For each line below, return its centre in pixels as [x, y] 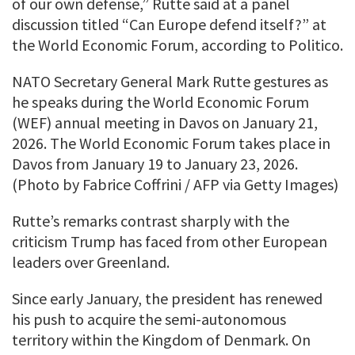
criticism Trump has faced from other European [170, 241]
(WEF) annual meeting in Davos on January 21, [165, 122]
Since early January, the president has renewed [167, 298]
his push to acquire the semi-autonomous [149, 319]
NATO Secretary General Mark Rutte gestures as [170, 81]
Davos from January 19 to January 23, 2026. [155, 163]
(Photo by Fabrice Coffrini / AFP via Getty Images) [175, 184]
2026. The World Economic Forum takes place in [171, 143]
